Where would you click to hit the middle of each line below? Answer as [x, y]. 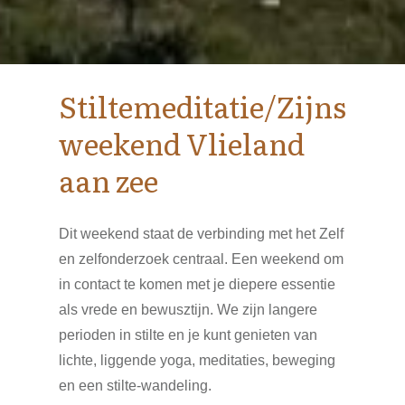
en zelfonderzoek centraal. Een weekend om [201, 259]
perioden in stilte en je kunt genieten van [188, 335]
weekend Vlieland [182, 143]
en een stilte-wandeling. [139, 386]
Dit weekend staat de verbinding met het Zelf [201, 234]
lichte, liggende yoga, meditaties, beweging [197, 360]
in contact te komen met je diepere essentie [197, 284]
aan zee [108, 180]
